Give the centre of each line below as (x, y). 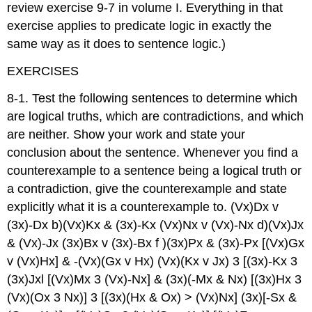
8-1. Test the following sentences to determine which (153, 98)
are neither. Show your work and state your (126, 134)
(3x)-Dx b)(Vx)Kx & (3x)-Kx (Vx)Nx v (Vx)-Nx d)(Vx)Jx (156, 225)
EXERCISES (43, 71)
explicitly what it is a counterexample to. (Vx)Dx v (143, 206)
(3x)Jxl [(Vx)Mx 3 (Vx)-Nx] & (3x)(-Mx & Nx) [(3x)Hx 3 (155, 279)
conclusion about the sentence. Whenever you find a (153, 152)
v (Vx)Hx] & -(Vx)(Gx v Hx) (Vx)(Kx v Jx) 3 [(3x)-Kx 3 (153, 261)
